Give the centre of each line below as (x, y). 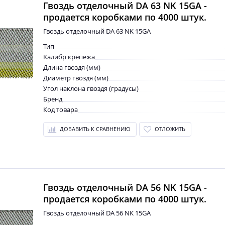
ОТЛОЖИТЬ (170, 129)
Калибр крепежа (69, 57)
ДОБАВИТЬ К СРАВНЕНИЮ (95, 129)
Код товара (61, 109)
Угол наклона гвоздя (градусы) (91, 88)
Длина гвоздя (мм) (72, 67)
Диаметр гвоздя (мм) (76, 78)
